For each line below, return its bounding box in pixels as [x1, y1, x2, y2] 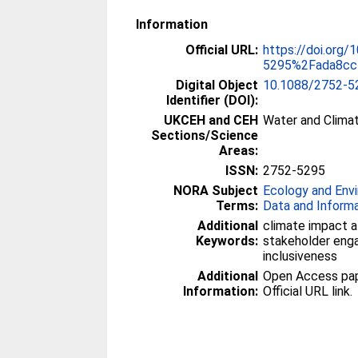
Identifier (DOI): [166, 92, 259, 108]
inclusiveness [263, 248, 338, 264]
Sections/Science [151, 127, 259, 143]
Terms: [216, 197, 259, 213]
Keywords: [196, 233, 259, 249]
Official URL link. [263, 283, 353, 299]
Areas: [219, 142, 259, 158]
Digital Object [176, 77, 259, 93]
